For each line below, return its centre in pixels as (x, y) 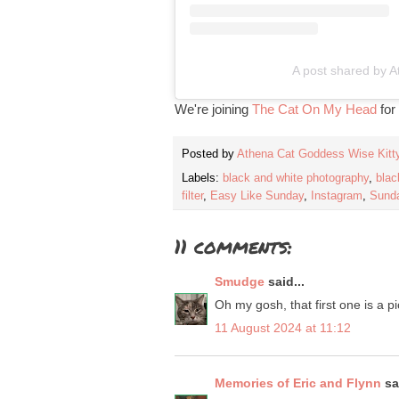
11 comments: (233, 246)
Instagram (337, 195)
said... (285, 281)
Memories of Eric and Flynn (298, 383)
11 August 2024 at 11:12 (283, 327)
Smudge (240, 281)
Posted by (209, 155)
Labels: (202, 178)
